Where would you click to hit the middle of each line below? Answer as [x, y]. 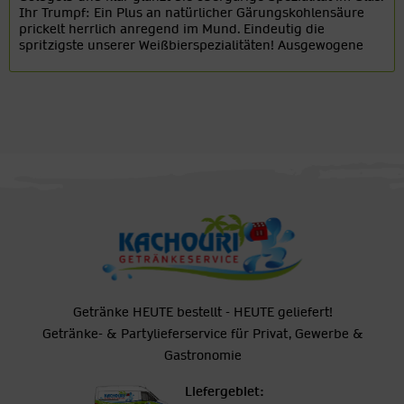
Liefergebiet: [224, 391]
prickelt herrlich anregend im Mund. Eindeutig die [172, 28]
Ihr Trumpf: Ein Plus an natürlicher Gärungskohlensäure [192, 12]
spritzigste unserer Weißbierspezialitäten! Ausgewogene [192, 45]
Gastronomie [203, 355]
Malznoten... [55, 61]
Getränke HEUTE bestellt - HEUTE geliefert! [203, 312]
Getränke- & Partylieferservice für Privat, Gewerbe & [203, 333]
